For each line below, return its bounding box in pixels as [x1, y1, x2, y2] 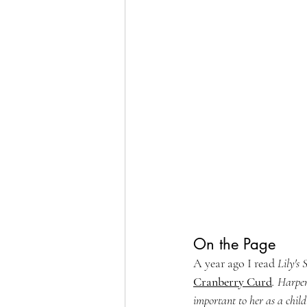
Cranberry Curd [193, 273, 272, 289]
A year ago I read [193, 255, 278, 271]
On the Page [193, 234, 275, 254]
